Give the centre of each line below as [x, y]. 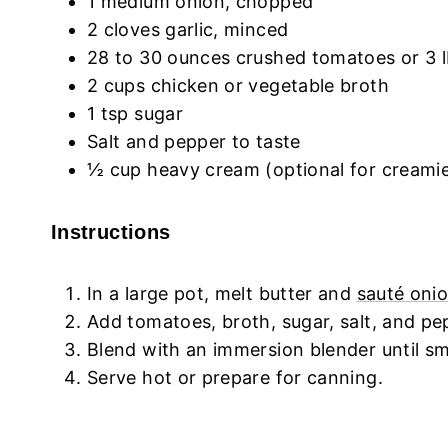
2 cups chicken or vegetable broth [238, 85]
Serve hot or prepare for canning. [235, 377]
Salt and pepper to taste [194, 141]
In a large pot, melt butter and [222, 293]
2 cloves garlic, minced [188, 29]
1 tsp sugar [135, 113]
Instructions [111, 232]
